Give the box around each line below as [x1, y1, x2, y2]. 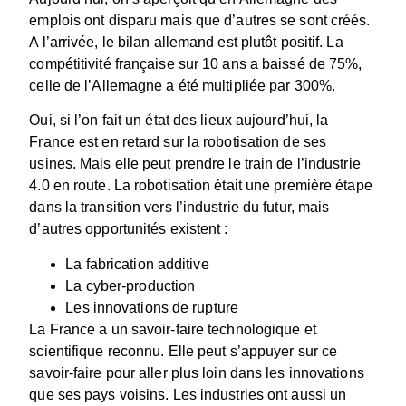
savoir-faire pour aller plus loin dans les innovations [29, 364, 364, 381]
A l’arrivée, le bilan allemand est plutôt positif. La [29, 34, 343, 50]
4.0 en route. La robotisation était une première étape [29, 178, 372, 194]
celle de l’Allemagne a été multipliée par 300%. [29, 77, 336, 93]
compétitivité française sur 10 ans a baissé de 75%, [29, 55, 362, 72]
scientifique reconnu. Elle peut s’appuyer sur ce [29, 343, 338, 359]
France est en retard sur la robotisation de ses [29, 134, 327, 150]
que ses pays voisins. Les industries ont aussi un [29, 386, 347, 402]
